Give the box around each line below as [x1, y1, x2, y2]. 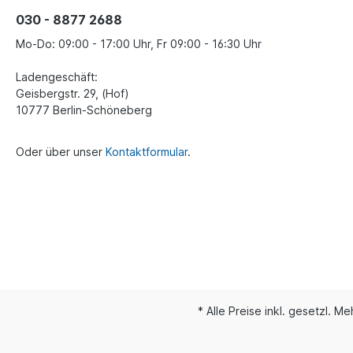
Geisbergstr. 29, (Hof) [16, 87, 129, 101]
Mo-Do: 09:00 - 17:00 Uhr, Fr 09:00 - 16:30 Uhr [16, 37, 262, 51]
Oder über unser [16, 145, 106, 159]
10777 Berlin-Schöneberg [16, 103, 152, 117]
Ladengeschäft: [16, 70, 98, 84]
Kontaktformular [106, 145, 188, 159]
